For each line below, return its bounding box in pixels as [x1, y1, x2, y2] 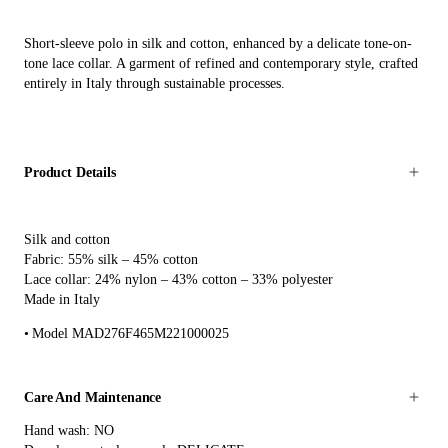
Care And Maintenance [24, 390, 162, 406]
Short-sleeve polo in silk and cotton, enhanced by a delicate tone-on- [24, 36, 412, 52]
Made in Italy [24, 291, 100, 307]
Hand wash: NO [24, 422, 114, 438]
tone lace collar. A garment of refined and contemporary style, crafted [24, 56, 418, 72]
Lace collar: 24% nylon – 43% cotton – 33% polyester [24, 271, 333, 287]
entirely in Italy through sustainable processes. [24, 76, 285, 92]
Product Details [24, 165, 116, 181]
